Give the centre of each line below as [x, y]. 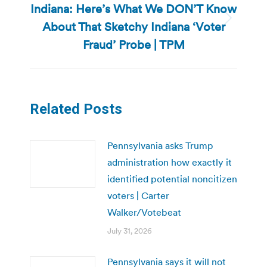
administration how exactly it [170, 162]
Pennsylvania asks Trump [160, 145]
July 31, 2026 [130, 231]
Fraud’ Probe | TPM [133, 44]
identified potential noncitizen [172, 178]
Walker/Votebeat [144, 212]
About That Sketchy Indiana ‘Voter [133, 27]
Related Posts [76, 109]
